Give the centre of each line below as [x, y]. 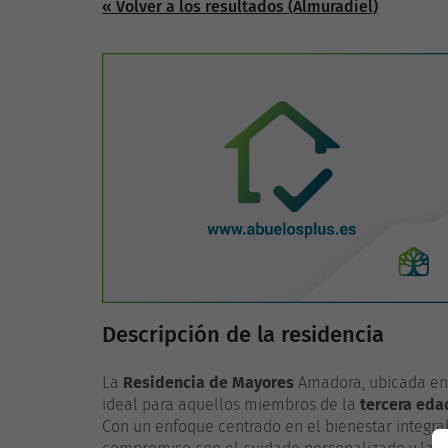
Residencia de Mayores [208, 383]
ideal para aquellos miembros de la [231, 405]
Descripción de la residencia [243, 335]
